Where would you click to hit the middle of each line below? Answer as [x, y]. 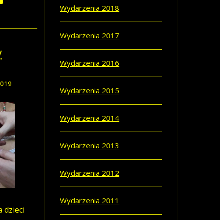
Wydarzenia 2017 [90, 35]
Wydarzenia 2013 [90, 145]
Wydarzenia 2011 [90, 200]
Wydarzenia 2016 [90, 63]
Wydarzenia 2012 [90, 173]
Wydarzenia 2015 [90, 90]
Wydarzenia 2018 [90, 8]
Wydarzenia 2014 [90, 118]
